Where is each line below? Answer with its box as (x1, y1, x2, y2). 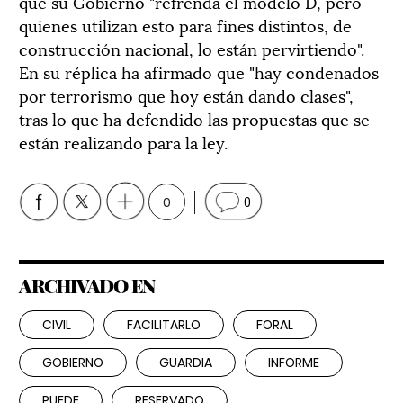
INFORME (268, 354, 319, 372)
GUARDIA (159, 354, 212, 372)
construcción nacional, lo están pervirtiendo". (19, 36, 364, 60)
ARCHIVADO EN (19, 273, 155, 299)
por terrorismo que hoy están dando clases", (19, 83, 354, 107)
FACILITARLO (127, 316, 201, 335)
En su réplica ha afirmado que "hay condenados (19, 59, 379, 84)
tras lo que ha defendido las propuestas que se (19, 106, 370, 130)
